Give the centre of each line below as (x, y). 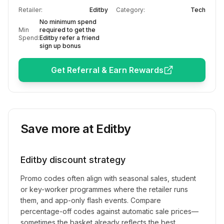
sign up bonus (60, 46)
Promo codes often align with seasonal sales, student (108, 178)
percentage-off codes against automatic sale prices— (109, 211)
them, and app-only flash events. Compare (91, 200)
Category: (130, 10)
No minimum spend (68, 22)
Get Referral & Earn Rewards (107, 70)
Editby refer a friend (69, 38)
